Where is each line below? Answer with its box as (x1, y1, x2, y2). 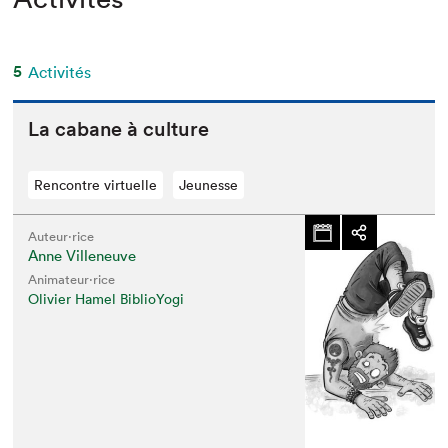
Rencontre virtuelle (34, 176, 158, 194)
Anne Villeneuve (28, 246, 137, 265)
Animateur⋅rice (28, 271, 116, 288)
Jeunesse (179, 176, 239, 194)
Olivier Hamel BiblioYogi (28, 290, 185, 308)
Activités (28, 62, 92, 82)
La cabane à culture (28, 117, 210, 141)
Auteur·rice (28, 228, 95, 245)
